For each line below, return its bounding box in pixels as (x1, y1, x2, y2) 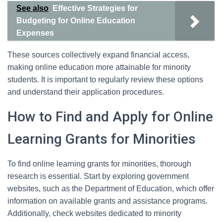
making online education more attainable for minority (7, 63, 191, 71)
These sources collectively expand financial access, (7, 51, 189, 59)
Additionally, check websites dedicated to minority (7, 209, 181, 218)
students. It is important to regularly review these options (7, 75, 203, 84)
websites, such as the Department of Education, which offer (7, 184, 214, 193)
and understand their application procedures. (7, 88, 164, 96)
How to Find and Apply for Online (7, 109, 213, 125)
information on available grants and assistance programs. (7, 197, 208, 205)
